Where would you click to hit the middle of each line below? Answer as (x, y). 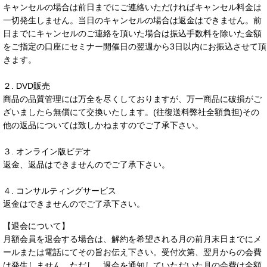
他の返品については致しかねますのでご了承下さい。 (103, 125)
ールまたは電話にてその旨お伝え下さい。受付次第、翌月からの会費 (132, 252)
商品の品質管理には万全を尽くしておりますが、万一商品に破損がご (132, 99)
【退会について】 (36, 226)
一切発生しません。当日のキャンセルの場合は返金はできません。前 (132, 20)
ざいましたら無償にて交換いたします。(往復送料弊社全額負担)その (131, 112)
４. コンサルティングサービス (60, 191)
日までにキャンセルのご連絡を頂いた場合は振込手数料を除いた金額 (132, 33)
